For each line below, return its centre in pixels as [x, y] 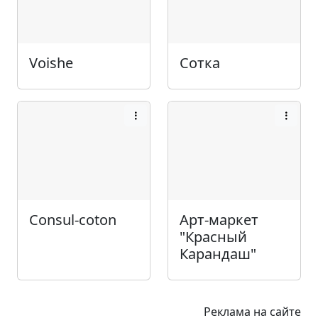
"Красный [213, 237]
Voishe [51, 62]
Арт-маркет [219, 220]
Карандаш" [218, 254]
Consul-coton [73, 220]
